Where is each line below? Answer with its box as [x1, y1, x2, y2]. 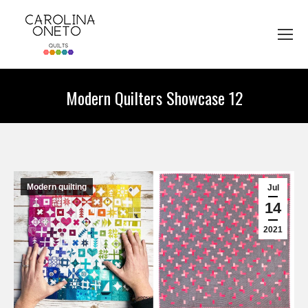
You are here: [154, 110, 218, 124]
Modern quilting [27, 182, 87, 192]
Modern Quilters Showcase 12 [65, 85, 243, 110]
